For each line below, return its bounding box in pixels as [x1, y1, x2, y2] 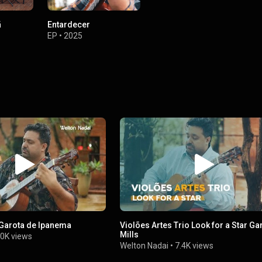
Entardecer [47, 20, 91, 30]
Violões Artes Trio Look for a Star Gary [120, 220, 192, 230]
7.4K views [175, 240, 214, 250]
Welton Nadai [120, 240, 169, 250]
